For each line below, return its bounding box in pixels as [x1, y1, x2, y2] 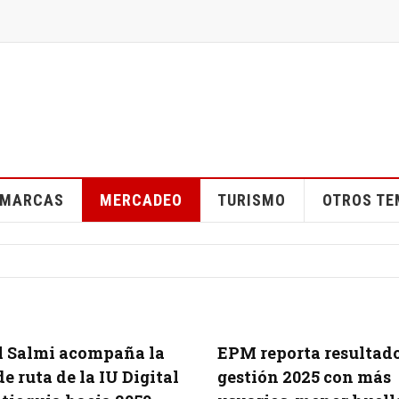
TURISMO [216, 191, 286, 209]
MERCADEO [99, 191, 183, 209]
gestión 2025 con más [216, 366, 391, 387]
